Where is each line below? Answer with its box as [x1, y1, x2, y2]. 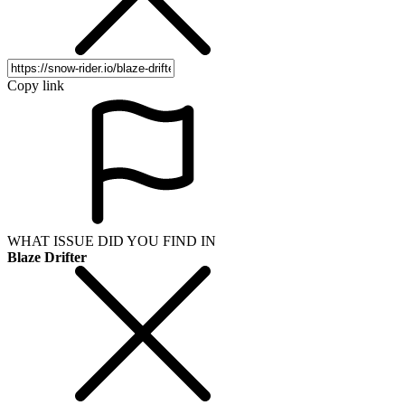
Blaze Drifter [7, 249, 87, 265]
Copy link [7, 77, 64, 93]
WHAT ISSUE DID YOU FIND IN [7, 232, 216, 249]
